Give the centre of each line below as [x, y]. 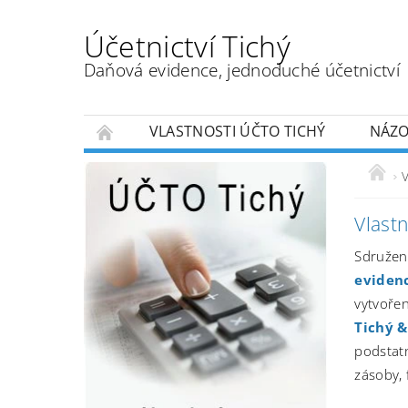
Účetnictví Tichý [187, 46]
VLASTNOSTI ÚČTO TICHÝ [237, 131]
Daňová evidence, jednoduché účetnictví [241, 70]
